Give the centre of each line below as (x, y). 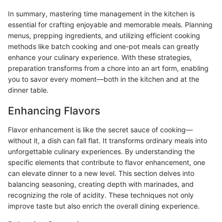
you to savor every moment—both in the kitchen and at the (104, 79)
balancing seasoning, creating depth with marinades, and (101, 184)
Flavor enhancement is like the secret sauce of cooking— (100, 129)
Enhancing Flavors (54, 111)
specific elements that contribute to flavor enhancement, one (107, 162)
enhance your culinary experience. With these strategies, (100, 57)
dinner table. (28, 90)
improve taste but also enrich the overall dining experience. (104, 206)
